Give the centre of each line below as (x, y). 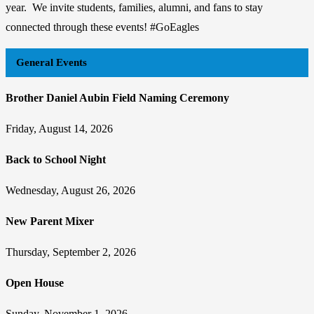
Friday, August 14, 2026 (59, 129)
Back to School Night (56, 160)
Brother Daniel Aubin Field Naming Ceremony (117, 98)
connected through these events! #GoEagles (102, 27)
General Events (52, 63)
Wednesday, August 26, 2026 (70, 191)
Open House (35, 283)
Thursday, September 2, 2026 (71, 252)
